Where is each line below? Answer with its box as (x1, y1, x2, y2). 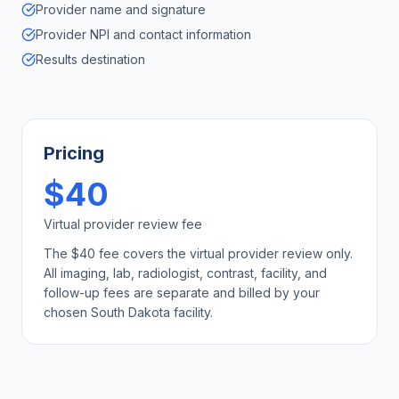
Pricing (44, 142, 104, 164)
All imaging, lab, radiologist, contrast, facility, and (44, 265, 327, 281)
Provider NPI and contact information (36, 27, 251, 42)
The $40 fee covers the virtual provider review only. (44, 246, 353, 261)
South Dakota (91, 305, 170, 320)
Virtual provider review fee (44, 216, 202, 232)
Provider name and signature (36, 2, 206, 17)
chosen (44, 305, 91, 320)
